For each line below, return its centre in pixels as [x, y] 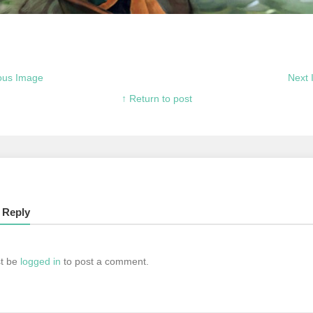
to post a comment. [105, 262]
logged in [41, 262]
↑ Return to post [156, 99]
